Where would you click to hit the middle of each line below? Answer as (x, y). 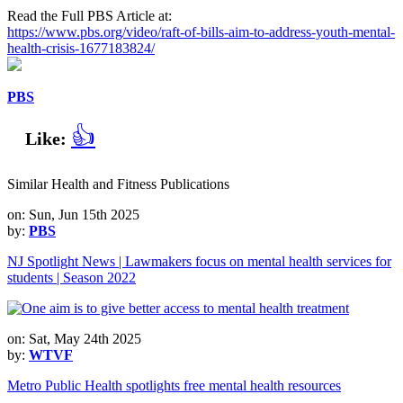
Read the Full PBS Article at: (90, 15)
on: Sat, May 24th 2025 (74, 338)
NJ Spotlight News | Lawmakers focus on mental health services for (199, 261)
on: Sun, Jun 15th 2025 (73, 214)
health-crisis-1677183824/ (81, 48)
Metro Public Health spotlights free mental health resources (174, 385)
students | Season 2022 (72, 277)
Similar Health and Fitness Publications (118, 184)
